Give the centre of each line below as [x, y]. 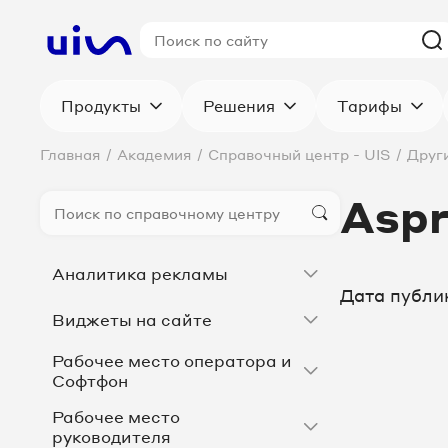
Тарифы [369, 106]
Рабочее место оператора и [172, 360]
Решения [239, 106]
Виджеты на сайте [132, 319]
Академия [154, 154]
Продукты [101, 106]
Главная [70, 154]
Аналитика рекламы [140, 273]
